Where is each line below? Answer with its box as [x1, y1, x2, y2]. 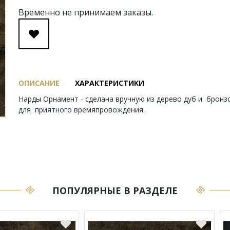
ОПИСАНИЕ [18, 78, 60, 88]
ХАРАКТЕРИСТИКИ [75, 78, 144, 88]
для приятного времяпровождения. [18, 105, 145, 114]
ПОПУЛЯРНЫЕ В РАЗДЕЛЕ [52, 184, 178, 197]
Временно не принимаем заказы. [18, 7, 153, 18]
